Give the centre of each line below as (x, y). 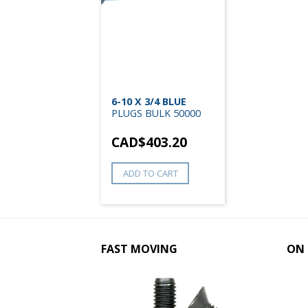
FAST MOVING (139, 249)
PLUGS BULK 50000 (156, 113)
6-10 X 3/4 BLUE (149, 101)
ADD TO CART (150, 173)
